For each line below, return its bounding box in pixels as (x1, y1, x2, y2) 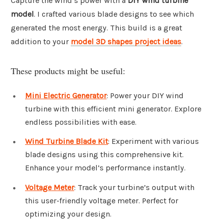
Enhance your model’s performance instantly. (25, 163, 186, 173)
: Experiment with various (108, 137, 199, 146)
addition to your (11, 37, 71, 47)
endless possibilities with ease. (25, 117, 137, 127)
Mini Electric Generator (25, 90, 107, 100)
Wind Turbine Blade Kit (25, 137, 108, 146)
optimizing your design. (25, 209, 111, 219)
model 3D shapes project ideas (71, 37, 181, 47)
